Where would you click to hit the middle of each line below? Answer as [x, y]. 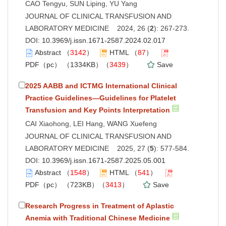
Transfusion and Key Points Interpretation [98, 110]
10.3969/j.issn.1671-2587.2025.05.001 [104, 160]
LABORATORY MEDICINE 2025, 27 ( [88, 148]
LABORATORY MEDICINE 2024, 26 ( [88, 28]
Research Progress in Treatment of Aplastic [100, 206]
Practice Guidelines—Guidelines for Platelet [101, 98]
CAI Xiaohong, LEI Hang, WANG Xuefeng [91, 123]
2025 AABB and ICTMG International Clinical [101, 86]
